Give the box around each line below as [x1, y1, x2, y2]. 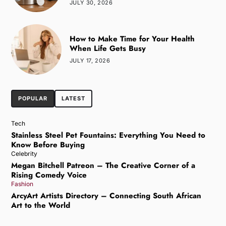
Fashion [11, 180, 33, 188]
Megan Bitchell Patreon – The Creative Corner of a [11, 159, 195, 171]
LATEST [61, 94, 85, 102]
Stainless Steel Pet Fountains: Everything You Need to [11, 129, 205, 141]
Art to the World [11, 199, 70, 211]
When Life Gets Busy [69, 42, 146, 54]
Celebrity [11, 149, 37, 157]
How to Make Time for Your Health [69, 33, 195, 44]
